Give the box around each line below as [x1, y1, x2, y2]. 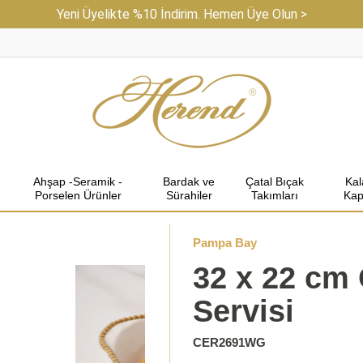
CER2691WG [193, 335, 267, 349]
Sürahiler [165, 189, 212, 202]
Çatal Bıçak [245, 175, 304, 188]
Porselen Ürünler [34, 189, 122, 202]
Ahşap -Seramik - [33, 175, 123, 188]
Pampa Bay [193, 236, 258, 250]
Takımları [250, 189, 298, 202]
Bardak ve [163, 175, 216, 188]
